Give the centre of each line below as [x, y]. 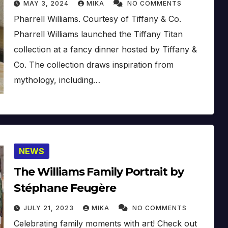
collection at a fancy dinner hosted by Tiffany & [105, 49]
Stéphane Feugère [65, 188]
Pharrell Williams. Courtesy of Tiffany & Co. [97, 19]
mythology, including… [57, 80]
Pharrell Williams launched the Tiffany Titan [98, 34]
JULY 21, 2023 [49, 208]
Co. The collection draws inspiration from [93, 64]
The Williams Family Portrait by [98, 172]
